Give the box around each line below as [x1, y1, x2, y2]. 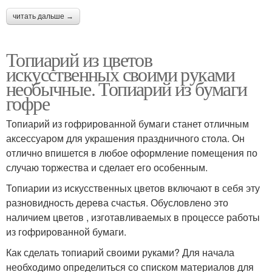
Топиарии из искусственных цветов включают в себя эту [6, 181, 260, 195]
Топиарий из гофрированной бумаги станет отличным [6, 117, 249, 131]
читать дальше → [13, 12, 73, 21]
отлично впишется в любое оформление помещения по [6, 146, 257, 160]
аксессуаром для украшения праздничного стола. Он [6, 131, 245, 145]
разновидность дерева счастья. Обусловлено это [6, 195, 228, 209]
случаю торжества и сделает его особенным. [6, 160, 208, 174]
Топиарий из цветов [6, 46, 152, 72]
